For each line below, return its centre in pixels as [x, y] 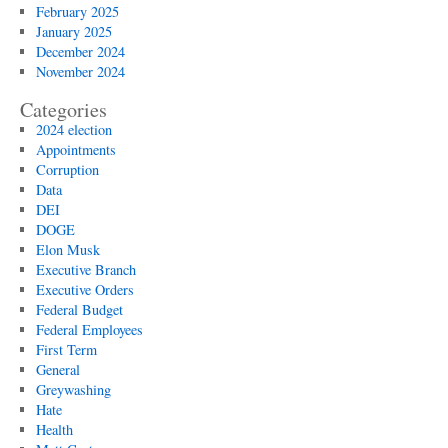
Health [54, 429]
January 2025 [73, 31]
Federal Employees [89, 329]
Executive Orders [84, 289]
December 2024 [80, 51]
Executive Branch [85, 269]
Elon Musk [67, 249]
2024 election [73, 129]
